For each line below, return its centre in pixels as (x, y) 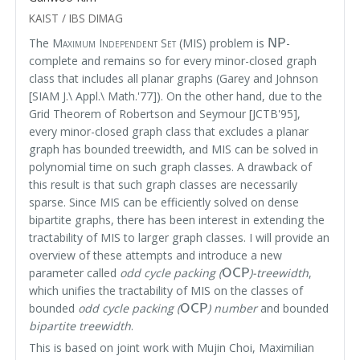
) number (233, 308)
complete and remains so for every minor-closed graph (173, 60)
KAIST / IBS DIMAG (76, 18)
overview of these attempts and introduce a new (156, 255)
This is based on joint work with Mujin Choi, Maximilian (172, 347)
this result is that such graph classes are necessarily (164, 184)
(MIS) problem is (222, 43)
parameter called (75, 272)
